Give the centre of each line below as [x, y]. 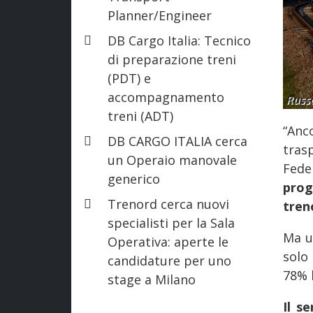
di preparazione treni [172, 59]
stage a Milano [152, 279]
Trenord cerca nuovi [168, 204]
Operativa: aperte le [168, 241]
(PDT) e [129, 78]
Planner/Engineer [160, 15]
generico [134, 179]
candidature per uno [169, 260]
